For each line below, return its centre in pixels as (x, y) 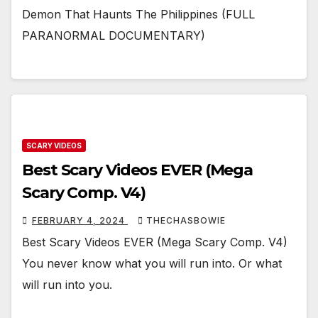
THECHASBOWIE (186, 220)
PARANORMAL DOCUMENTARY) (114, 36)
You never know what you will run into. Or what (152, 263)
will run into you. (67, 284)
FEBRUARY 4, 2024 (80, 220)
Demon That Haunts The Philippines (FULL (138, 15)
